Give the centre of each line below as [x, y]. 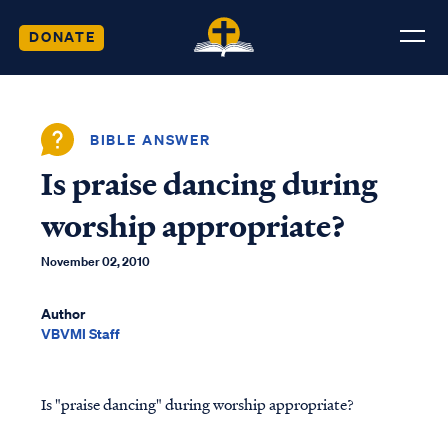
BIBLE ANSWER [150, 139]
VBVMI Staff [80, 333]
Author [62, 313]
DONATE [62, 36]
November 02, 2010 [95, 261]
